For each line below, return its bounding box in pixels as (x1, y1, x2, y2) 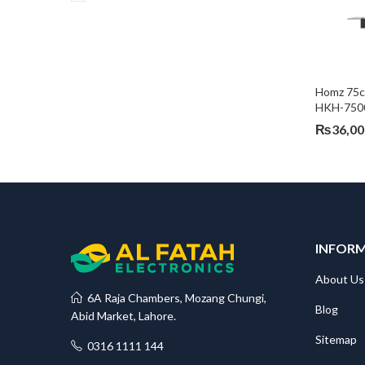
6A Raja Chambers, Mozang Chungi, (82, 291, 266, 305)
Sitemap (315, 332, 357, 346)
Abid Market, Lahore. (71, 309, 176, 323)
